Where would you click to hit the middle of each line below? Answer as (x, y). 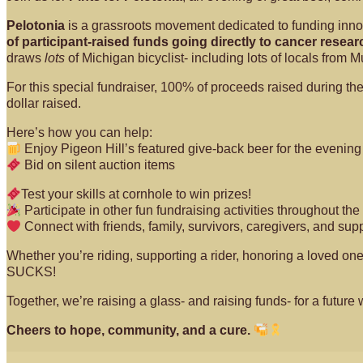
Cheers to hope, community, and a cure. (128, 330)
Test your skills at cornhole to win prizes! (137, 194)
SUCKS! (31, 272)
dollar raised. (44, 103)
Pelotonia (36, 26)
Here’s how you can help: (79, 132)
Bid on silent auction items (98, 165)
